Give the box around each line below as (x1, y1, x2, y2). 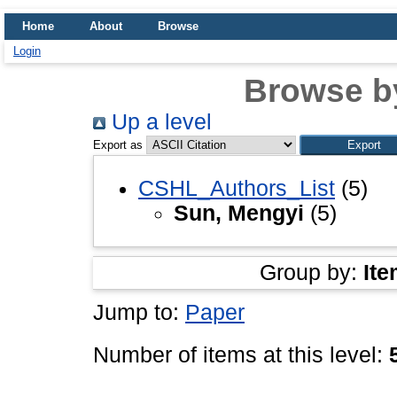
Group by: (260, 260, 363, 284)
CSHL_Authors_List (138, 175, 335, 200)
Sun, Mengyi (174, 200, 304, 225)
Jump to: (93, 300, 185, 324)
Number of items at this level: (93, 342, 389, 367)
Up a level (105, 110, 212, 134)
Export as (93, 138, 143, 152)
